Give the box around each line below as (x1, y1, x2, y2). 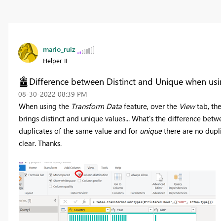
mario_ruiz (42, 44, 75, 54)
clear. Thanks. (18, 138, 64, 148)
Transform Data (71, 101, 122, 111)
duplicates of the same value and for (18, 126, 140, 136)
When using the (18, 101, 71, 111)
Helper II (42, 56, 67, 65)
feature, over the (121, 101, 179, 111)
